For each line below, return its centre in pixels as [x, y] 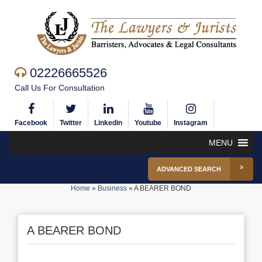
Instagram [191, 123]
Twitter [71, 123]
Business [112, 188]
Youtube [148, 123]
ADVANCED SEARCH [189, 169]
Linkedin [108, 123]
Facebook [31, 123]
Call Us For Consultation [60, 88]
